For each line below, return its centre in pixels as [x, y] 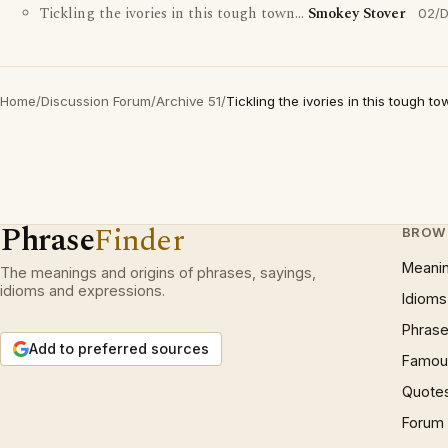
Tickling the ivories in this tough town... [174, 14]
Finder [139, 240]
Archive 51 [188, 101]
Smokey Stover [357, 14]
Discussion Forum [96, 101]
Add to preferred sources [119, 348]
